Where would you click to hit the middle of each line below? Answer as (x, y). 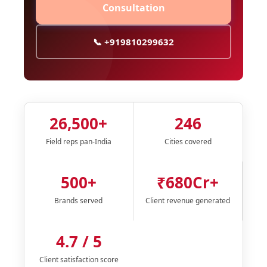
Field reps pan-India (78, 141)
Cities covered (188, 141)
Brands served (79, 200)
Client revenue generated (188, 200)
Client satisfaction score (79, 259)
